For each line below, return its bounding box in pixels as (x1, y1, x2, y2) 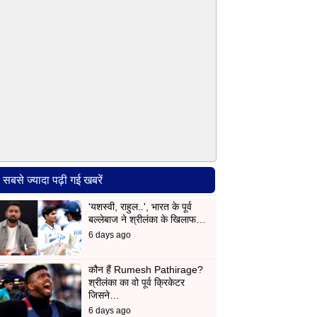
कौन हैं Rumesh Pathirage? (88, 264, 203, 276)
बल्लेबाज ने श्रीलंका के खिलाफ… (88, 214, 206, 226)
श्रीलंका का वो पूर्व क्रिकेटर (88, 277, 185, 289)
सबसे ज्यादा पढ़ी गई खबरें (3, 173, 103, 187)
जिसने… (88, 289, 120, 301)
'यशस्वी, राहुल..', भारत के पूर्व (88, 201, 192, 213)
